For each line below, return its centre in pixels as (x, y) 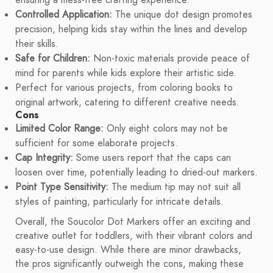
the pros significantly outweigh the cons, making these (129, 264)
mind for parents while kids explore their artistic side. (126, 73)
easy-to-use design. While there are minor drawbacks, (128, 250)
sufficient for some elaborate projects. (97, 144)
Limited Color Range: (59, 129)
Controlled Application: (64, 15)
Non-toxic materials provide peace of (170, 59)
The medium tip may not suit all (175, 187)
